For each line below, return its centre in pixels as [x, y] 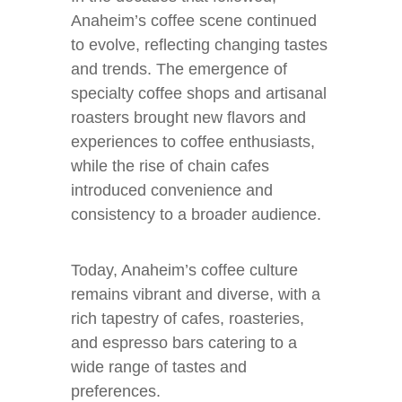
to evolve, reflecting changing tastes [199, 45]
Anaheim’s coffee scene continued [194, 21]
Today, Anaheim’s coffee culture [184, 270]
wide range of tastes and [159, 367]
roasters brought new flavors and [188, 118]
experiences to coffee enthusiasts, [193, 142]
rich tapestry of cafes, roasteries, [188, 319]
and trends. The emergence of [179, 69]
